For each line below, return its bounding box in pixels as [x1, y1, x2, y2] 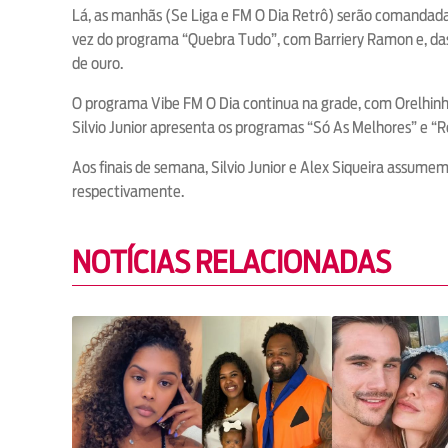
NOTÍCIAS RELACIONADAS [72, 244, 391, 280]
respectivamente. [72, 181, 187, 201]
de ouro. [72, 53, 126, 73]
